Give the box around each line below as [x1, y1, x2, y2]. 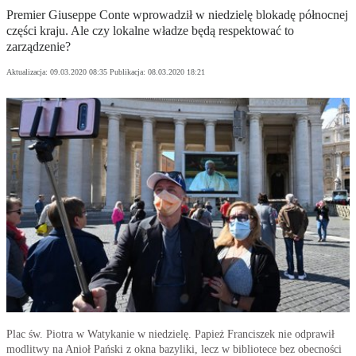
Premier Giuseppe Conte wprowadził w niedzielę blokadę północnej [6, 8, 348, 22]
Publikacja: [110, 68, 148, 77]
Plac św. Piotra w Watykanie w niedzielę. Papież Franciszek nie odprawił [6, 328, 335, 341]
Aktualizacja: [6, 68, 50, 77]
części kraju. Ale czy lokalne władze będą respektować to [6, 24, 294, 38]
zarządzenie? [6, 40, 71, 54]
